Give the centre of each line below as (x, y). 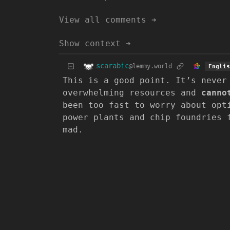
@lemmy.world (150, 66)
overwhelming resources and (132, 92)
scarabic (112, 66)
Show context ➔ (95, 43)
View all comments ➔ (108, 20)
